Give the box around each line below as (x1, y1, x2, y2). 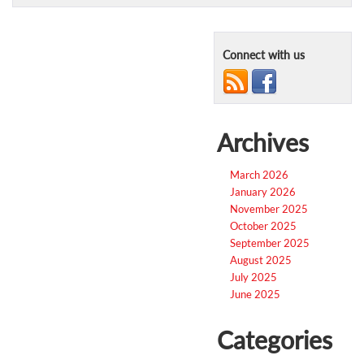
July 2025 (230, 270, 277, 284)
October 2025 (230, 219, 297, 232)
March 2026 (230, 167, 288, 181)
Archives (217, 127, 309, 157)
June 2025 (230, 287, 280, 301)
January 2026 (230, 184, 296, 198)
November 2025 (230, 201, 308, 215)
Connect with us (223, 47, 305, 62)
